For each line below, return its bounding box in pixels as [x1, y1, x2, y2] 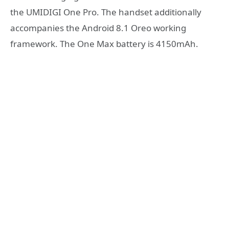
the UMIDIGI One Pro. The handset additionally [10, 6, 201, 18]
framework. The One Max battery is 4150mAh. [10, 38, 198, 50]
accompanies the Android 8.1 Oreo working [10, 22, 186, 34]
